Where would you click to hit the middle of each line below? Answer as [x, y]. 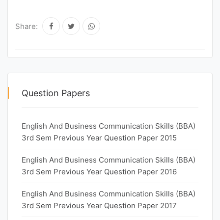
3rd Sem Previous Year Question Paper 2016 [99, 172]
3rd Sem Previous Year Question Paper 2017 [99, 206]
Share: [27, 26]
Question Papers [56, 93]
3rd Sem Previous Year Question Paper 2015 [99, 138]
